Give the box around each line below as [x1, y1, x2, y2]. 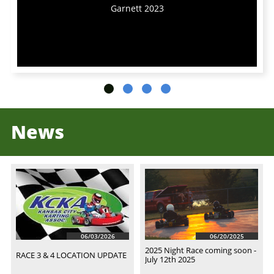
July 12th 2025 [145, 254, 195, 265]
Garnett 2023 [110, 2, 164, 14]
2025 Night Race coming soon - [145, 245, 256, 256]
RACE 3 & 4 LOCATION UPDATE [16, 249, 127, 261]
